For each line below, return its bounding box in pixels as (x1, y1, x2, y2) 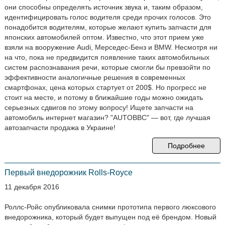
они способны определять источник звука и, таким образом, (4, 3, 203, 11)
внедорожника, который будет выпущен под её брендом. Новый (4, 213, 216, 221)
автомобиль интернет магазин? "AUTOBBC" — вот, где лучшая (4, 114, 210, 122)
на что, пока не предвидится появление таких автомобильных (4, 53, 209, 61)
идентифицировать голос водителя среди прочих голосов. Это (4, 13, 211, 21)
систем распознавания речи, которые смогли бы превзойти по (4, 63, 210, 71)
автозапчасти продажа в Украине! (4, 124, 116, 132)
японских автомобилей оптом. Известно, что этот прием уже (4, 33, 204, 41)
